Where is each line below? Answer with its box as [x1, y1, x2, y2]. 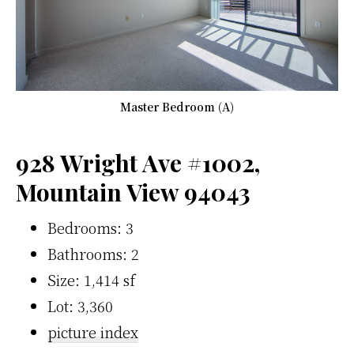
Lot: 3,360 [47, 295, 113, 316]
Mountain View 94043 [16, 175, 250, 208]
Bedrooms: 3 [47, 217, 134, 238]
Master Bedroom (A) [120, 98, 234, 115]
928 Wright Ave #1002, [16, 146, 260, 179]
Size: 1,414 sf [47, 269, 135, 290]
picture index [47, 321, 138, 342]
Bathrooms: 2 [47, 243, 139, 264]
